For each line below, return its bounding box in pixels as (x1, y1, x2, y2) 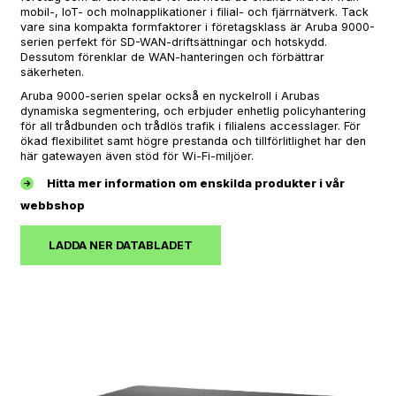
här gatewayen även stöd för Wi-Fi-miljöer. (20, 149, 254, 163)
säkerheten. (20, 65, 84, 79)
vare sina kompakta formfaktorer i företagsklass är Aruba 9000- (20, 20, 375, 34)
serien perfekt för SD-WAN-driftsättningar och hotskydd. (20, 35, 327, 49)
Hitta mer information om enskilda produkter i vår (47, 177, 345, 190)
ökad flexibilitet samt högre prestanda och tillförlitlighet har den (20, 134, 366, 148)
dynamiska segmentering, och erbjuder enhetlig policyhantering (20, 104, 366, 118)
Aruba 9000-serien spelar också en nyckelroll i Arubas (20, 89, 320, 103)
